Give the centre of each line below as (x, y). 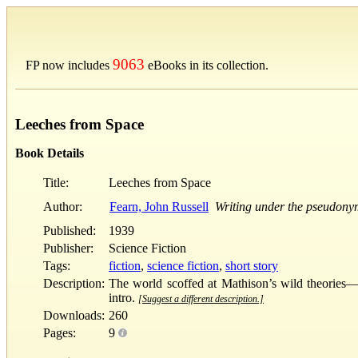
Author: (63, 206)
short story (252, 265)
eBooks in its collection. (207, 65)
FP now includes (69, 65)
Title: (56, 182)
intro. (123, 297)
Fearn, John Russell (159, 206)
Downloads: (74, 315)
